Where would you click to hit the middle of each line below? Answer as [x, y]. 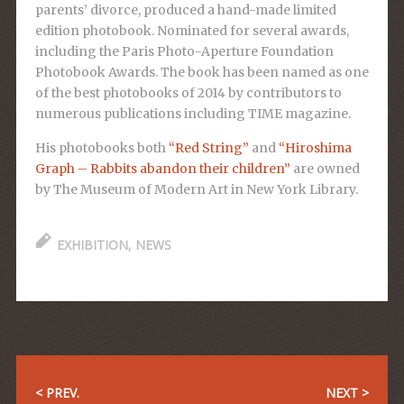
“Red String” [208, 148]
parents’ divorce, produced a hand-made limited [185, 10]
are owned [325, 169]
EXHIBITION [92, 245]
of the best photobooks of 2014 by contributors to [188, 93]
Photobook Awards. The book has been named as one [202, 72]
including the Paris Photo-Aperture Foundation [184, 51]
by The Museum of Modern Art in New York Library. [196, 189]
